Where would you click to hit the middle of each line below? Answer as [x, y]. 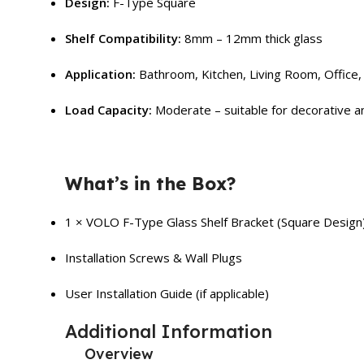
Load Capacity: [108, 109]
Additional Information [169, 331]
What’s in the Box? [150, 183]
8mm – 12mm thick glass [252, 38]
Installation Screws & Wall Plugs [154, 257]
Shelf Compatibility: [123, 38]
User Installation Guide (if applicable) [167, 293]
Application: [100, 74]
